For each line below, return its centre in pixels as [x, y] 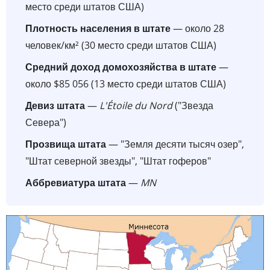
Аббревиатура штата [76, 182]
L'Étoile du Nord [136, 105]
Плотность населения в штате [98, 28]
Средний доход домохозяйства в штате [121, 67]
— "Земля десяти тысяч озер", [175, 144]
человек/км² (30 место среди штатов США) [121, 45]
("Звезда [193, 105]
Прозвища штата [66, 144]
